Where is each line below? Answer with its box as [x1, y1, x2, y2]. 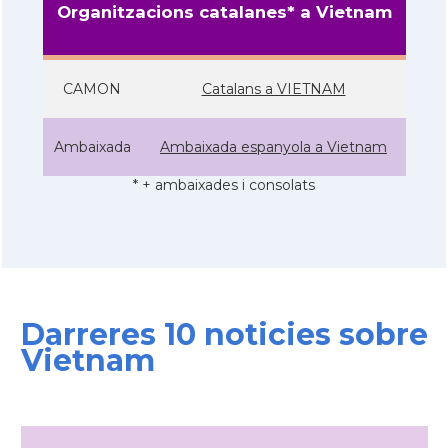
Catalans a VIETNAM [201, 79, 346, 98]
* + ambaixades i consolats [133, 175, 315, 194]
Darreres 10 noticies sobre [20, 316, 428, 353]
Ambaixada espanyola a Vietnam [160, 137, 387, 156]
